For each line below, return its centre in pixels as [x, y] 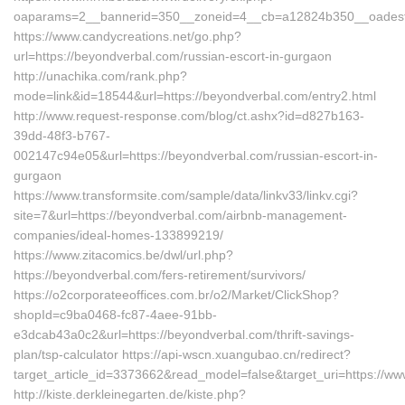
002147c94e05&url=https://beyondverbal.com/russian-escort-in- [196, 155]
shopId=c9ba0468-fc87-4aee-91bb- [115, 315]
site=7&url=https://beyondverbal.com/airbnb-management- [180, 215]
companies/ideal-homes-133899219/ [118, 235]
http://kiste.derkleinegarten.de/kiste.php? [130, 394]
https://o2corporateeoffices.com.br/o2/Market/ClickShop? [176, 295]
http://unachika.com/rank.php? [100, 76]
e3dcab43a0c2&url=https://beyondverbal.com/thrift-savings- [184, 334]
